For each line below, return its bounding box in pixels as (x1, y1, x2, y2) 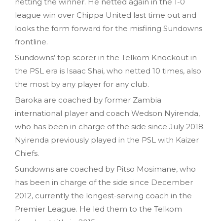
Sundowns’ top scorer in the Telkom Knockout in (15, 52, 197, 62)
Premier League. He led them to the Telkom (15, 204, 182, 214)
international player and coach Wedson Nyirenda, (15, 108, 200, 118)
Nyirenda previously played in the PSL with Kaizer (15, 135, 199, 145)
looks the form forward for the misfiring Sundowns (15, 23, 202, 33)
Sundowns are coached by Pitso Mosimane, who (15, 164, 196, 174)
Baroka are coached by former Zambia (15, 95, 161, 105)
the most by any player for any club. (15, 79, 149, 89)
